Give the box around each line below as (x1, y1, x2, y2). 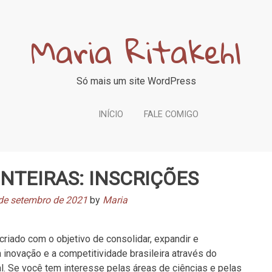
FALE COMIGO (143, 109, 199, 120)
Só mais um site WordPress (76, 75, 196, 87)
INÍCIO (98, 109, 123, 120)
